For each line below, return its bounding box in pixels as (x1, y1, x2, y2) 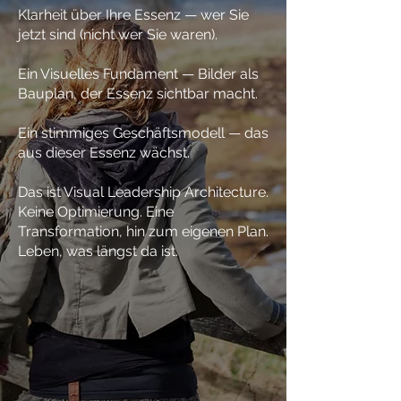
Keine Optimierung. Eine (18, 203, 174, 220)
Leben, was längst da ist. (18, 243, 178, 260)
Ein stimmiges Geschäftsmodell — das (18, 124, 269, 141)
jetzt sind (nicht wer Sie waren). (18, 26, 218, 43)
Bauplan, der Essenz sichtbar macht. (18, 85, 258, 102)
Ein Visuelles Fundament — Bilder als (18, 65, 259, 82)
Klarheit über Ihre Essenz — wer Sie (18, 6, 249, 23)
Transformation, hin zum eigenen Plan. (18, 223, 269, 240)
